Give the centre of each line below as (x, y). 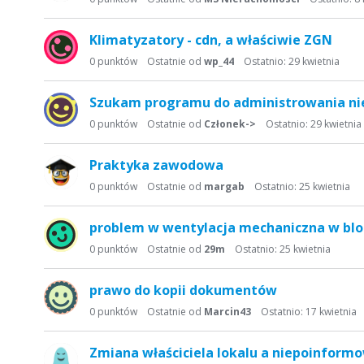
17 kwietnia (331, 312)
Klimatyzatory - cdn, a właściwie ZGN (211, 40)
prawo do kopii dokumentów (183, 290)
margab (224, 186)
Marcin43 (227, 312)
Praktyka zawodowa (156, 165)
